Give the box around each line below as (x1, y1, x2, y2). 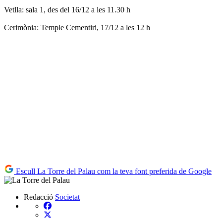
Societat (55, 192, 80, 201)
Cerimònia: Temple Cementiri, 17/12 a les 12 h (4, 23, 150, 32)
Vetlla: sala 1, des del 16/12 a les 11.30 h (4, 5, 130, 14)
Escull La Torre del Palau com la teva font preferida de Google (14, 166, 212, 175)
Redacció (24, 192, 53, 201)
